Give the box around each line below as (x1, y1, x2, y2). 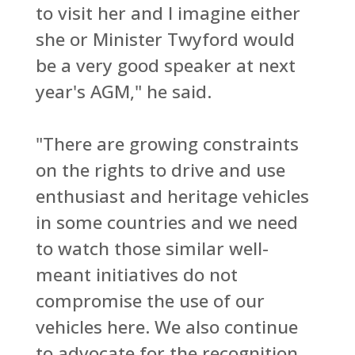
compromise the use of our (35, 288, 265, 313)
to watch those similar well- (35, 235, 269, 261)
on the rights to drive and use (35, 157, 285, 182)
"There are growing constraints (35, 131, 299, 156)
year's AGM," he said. (35, 78, 212, 104)
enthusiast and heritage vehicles (35, 183, 309, 208)
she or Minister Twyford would (35, 26, 295, 52)
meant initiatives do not (35, 261, 238, 287)
